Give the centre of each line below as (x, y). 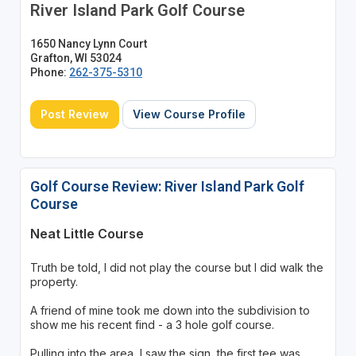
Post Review (74, 114)
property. (54, 281)
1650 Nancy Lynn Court (88, 43)
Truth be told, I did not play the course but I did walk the (176, 267)
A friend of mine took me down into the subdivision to (170, 310)
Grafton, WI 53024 (75, 58)
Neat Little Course (87, 233)
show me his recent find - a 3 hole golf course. (152, 324)
